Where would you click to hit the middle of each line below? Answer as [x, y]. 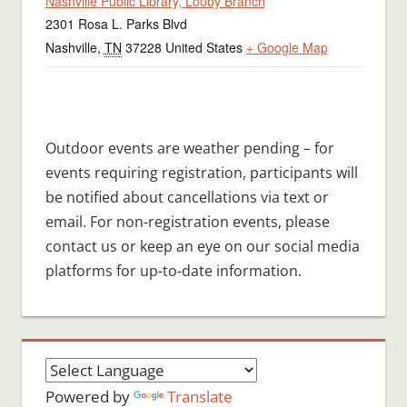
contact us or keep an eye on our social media [202, 247]
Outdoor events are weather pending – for [189, 149]
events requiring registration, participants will [201, 173]
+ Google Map [287, 48]
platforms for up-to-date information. [173, 271]
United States [203, 48]
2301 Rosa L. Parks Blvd [116, 24]
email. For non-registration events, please [187, 222]
